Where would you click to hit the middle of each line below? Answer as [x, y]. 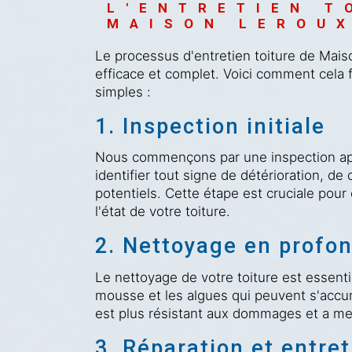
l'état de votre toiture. [162, 212]
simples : [123, 92]
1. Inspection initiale [210, 126]
